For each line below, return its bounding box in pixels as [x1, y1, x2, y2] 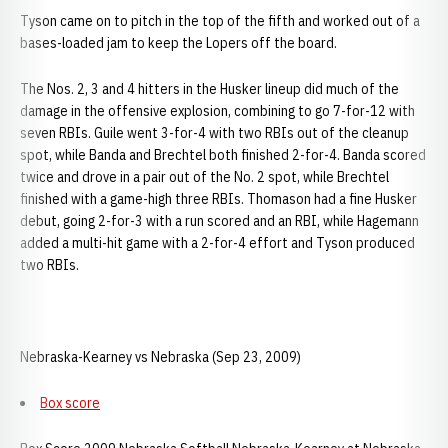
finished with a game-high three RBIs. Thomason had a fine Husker [20, 190, 417, 208]
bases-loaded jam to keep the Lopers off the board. [20, 34, 337, 52]
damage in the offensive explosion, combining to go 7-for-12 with [20, 102, 415, 120]
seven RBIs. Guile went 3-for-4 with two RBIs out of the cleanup [20, 124, 409, 142]
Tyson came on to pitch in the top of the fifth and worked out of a [20, 12, 420, 30]
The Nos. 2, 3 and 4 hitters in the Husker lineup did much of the [20, 80, 399, 98]
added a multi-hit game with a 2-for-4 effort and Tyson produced [20, 234, 415, 252]
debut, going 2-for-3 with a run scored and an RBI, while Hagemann [20, 212, 419, 230]
